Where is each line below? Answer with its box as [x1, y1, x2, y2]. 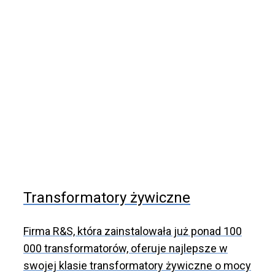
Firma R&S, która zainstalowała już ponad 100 [23, 225, 242, 238]
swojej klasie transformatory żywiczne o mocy [23, 259, 251, 272]
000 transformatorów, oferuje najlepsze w [23, 242, 228, 255]
